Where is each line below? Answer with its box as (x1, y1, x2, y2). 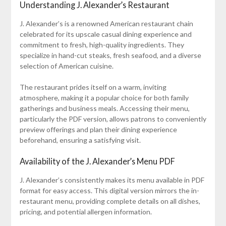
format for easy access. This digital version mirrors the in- (19, 186, 199, 195)
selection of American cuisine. (19, 62, 114, 71)
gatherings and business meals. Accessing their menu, (19, 104, 190, 113)
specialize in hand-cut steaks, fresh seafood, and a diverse (19, 51, 201, 60)
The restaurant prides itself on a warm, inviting (19, 83, 166, 92)
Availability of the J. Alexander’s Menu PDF (19, 156, 175, 166)
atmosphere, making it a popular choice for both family (19, 93, 189, 102)
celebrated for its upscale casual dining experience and (19, 30, 192, 39)
